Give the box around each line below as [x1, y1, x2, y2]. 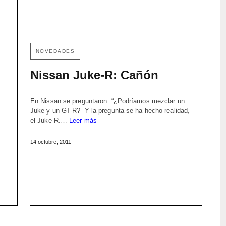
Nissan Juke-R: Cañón [30, 68, 158, 82]
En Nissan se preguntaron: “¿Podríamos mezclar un [30, 97, 185, 105]
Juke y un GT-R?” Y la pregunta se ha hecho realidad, [30, 107, 190, 115]
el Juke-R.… [30, 117, 70, 125]
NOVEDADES [35, 48, 75, 54]
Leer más [69, 117, 97, 125]
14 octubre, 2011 [30, 139, 71, 145]
